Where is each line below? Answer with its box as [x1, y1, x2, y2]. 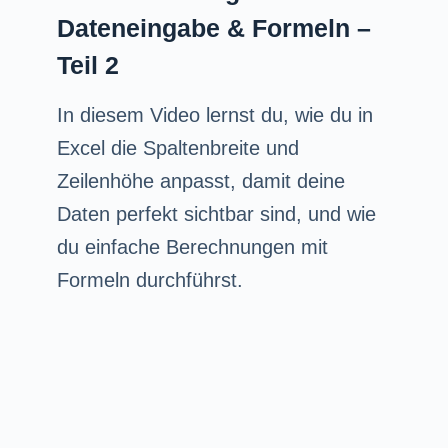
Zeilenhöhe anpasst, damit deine [56, 169, 345, 192]
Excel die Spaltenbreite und [56, 136, 299, 159]
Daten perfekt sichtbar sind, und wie [56, 202, 376, 225]
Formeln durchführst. [56, 268, 243, 291]
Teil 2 [56, 50, 119, 79]
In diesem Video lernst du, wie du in [56, 103, 373, 126]
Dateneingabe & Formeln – [56, 13, 371, 42]
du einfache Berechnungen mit [56, 235, 328, 258]
